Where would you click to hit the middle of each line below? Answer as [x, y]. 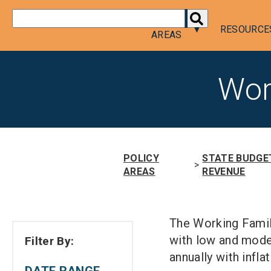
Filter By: [50, 241]
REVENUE [224, 171]
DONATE [158, 18]
